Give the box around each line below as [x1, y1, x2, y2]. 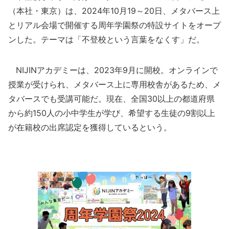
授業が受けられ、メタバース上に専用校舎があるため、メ [8, 79, 221, 89]
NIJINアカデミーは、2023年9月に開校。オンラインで [8, 65, 218, 75]
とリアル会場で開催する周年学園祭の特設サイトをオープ [8, 20, 221, 30]
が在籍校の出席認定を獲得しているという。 [8, 122, 172, 132]
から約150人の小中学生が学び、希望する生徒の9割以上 [8, 108, 215, 118]
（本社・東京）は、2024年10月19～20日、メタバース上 [8, 6, 220, 16]
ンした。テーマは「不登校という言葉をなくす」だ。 [8, 34, 204, 44]
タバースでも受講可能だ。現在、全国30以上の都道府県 [8, 94, 215, 104]
